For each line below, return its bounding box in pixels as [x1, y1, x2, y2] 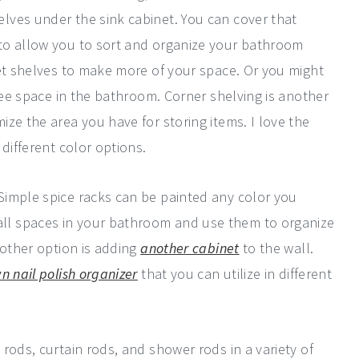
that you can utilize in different [137, 264, 333, 283]
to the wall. [239, 239, 314, 257]
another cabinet [140, 239, 240, 257]
